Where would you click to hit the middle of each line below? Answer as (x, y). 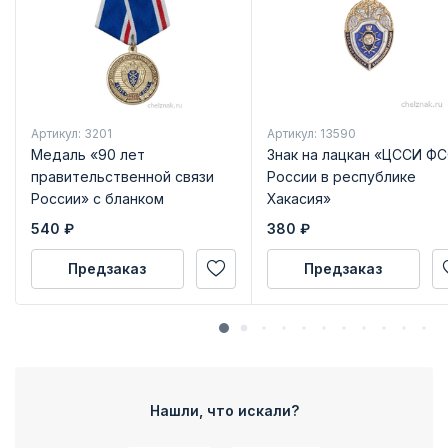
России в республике (341, 176)
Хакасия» (298, 198)
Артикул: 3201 (71, 133)
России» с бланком (97, 198)
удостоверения (85, 220)
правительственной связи (122, 176)
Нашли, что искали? (224, 410)
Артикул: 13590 (311, 133)
